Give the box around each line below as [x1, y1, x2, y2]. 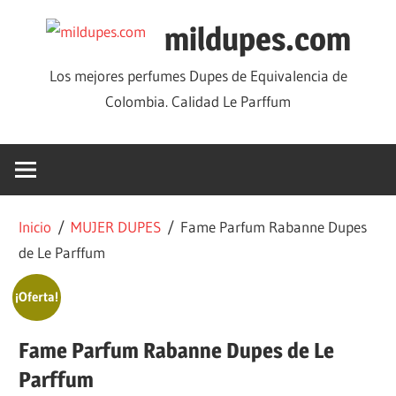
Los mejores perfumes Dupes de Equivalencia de [49, 65, 347, 85]
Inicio [19, 217, 52, 236]
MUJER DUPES [71, 217, 162, 236]
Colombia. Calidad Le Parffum [105, 91, 291, 110]
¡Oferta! [14, 288, 58, 305]
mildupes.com [164, 19, 351, 58]
